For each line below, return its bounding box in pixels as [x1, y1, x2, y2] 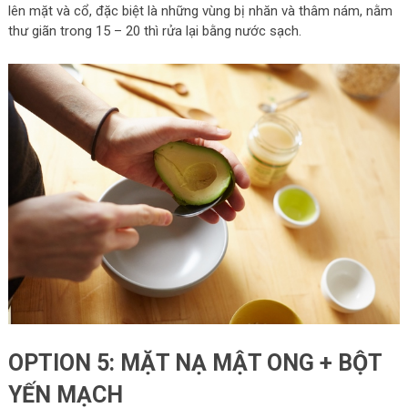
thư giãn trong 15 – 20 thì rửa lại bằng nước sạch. [7, 22, 301, 39]
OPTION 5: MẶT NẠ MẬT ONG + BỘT [7, 350, 382, 377]
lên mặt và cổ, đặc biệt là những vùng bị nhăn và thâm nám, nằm [7, 2, 393, 19]
